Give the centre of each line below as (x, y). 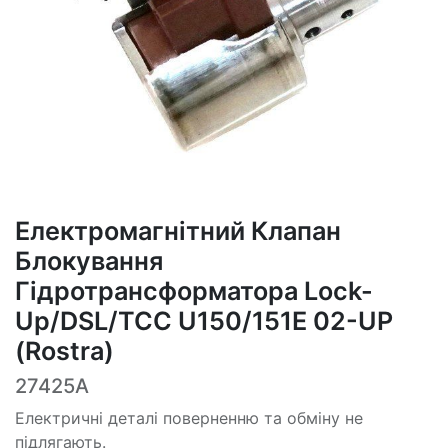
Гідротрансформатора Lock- (194, 291)
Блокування (89, 261)
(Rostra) (64, 351)
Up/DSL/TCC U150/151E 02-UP (204, 321)
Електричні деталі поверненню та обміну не (189, 418)
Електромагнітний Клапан (178, 231)
